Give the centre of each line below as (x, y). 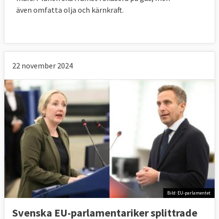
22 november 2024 (43, 65)
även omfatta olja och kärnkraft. (70, 10)
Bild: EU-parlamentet (189, 193)
